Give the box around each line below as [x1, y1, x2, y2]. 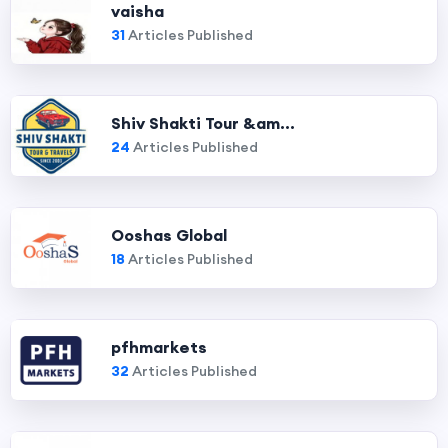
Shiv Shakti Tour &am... [111, 113, 295, 133]
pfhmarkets [111, 337, 207, 357]
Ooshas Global [111, 225, 227, 245]
